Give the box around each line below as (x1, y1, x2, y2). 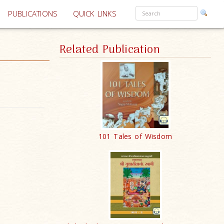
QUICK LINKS (72, 8, 116, 19)
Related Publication (59, 41, 160, 59)
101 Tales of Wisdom (98, 131, 172, 141)
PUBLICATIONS (7, 8, 58, 19)
